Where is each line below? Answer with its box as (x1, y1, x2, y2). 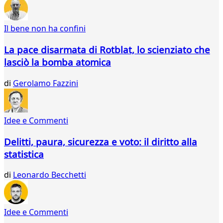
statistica (4, 147, 44, 160)
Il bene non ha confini (4, 23, 86, 34)
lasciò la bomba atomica (4, 56, 111, 69)
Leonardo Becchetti (13, 169, 86, 181)
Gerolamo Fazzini (13, 77, 78, 89)
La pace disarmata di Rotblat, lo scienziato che (4, 43, 210, 56)
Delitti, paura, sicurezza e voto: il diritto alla (4, 135, 197, 148)
